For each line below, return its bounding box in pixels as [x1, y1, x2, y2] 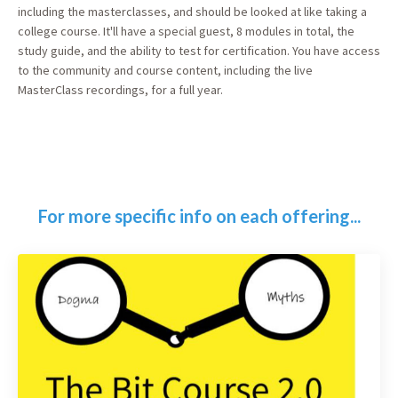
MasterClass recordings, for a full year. [18, 82, 223, 99]
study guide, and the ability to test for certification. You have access [18, 43, 380, 60]
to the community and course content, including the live [18, 62, 313, 79]
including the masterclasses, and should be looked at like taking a [18, 4, 367, 20]
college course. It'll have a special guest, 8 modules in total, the [18, 23, 354, 40]
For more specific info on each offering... [37, 205, 361, 227]
